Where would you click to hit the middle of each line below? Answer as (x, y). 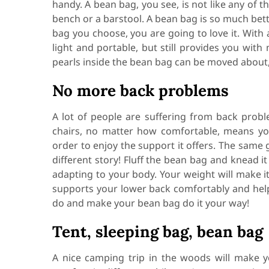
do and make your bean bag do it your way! (151, 203)
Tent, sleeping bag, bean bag (158, 231)
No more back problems (141, 90)
